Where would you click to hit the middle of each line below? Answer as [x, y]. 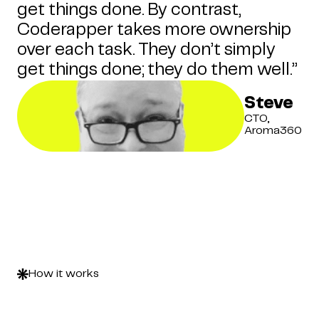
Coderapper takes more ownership [154, 30]
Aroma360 [273, 130]
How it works [64, 273]
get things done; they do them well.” [157, 70]
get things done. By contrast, [129, 10]
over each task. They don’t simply [146, 50]
